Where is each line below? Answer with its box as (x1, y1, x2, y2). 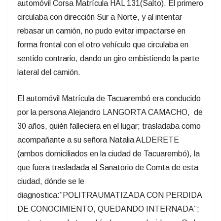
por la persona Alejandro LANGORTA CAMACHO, (17, 108, 190, 117)
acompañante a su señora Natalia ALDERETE (17, 136, 179, 145)
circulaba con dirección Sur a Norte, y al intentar (17, 13, 182, 22)
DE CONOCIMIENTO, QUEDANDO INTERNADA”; (17, 205, 199, 214)
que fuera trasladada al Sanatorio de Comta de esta (17, 163, 198, 172)
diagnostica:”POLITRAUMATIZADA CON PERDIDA (17, 191, 202, 200)
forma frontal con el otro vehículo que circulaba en (17, 40, 188, 49)
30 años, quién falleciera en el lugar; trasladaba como (17, 122, 201, 131)
